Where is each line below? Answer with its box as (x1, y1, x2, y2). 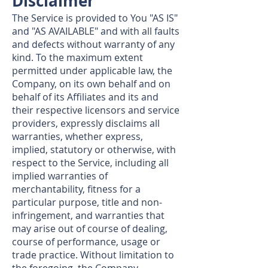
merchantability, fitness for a (12, 182, 141, 196)
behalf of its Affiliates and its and (12, 90, 159, 103)
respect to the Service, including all (12, 156, 169, 169)
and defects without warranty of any (12, 38, 175, 51)
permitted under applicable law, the (12, 64, 172, 77)
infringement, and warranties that (12, 209, 165, 222)
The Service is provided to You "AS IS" (12, 11, 178, 25)
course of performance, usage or (12, 235, 160, 248)
